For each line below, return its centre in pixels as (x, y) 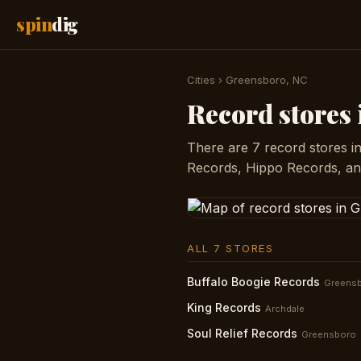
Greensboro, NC (267, 80)
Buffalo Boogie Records (253, 282)
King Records (224, 307)
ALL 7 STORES (230, 248)
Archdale (285, 309)
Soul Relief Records (242, 333)
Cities (201, 80)
